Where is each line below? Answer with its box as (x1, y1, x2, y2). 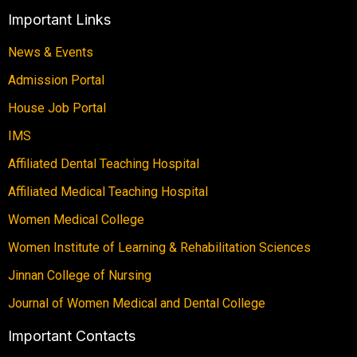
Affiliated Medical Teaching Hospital (8, 183, 208, 199)
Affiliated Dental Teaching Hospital (8, 155, 199, 171)
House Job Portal (8, 100, 106, 116)
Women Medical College (8, 211, 144, 227)
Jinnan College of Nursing (8, 267, 151, 283)
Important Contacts (8, 327, 135, 344)
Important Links (8, 10, 111, 28)
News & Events (8, 44, 93, 60)
